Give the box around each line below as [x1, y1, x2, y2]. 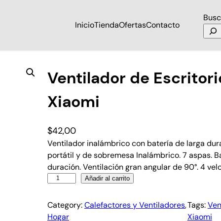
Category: [47, 199, 84, 210]
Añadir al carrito [84, 174, 130, 182]
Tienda [94, 20, 119, 30]
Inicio [74, 20, 94, 30]
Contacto [146, 20, 180, 30]
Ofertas [118, 20, 146, 30]
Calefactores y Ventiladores [84, 199, 185, 210]
